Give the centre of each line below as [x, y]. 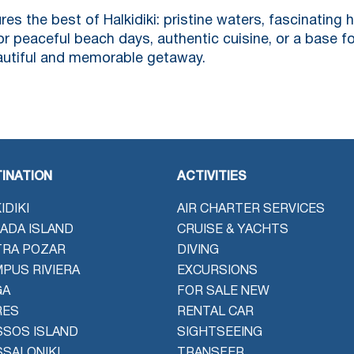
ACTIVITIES [212, 177]
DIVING [198, 250]
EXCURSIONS [217, 271]
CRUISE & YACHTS [233, 230]
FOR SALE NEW [223, 291]
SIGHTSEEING [220, 332]
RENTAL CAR [215, 312]
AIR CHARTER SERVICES [251, 209]
